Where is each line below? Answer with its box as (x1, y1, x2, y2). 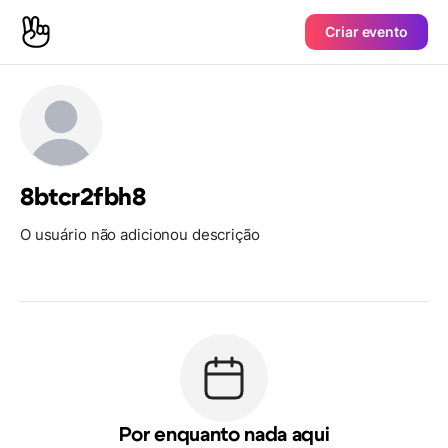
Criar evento (325, 23, 408, 40)
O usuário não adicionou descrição (20, 225, 260, 244)
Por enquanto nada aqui (118, 425, 330, 445)
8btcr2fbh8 (20, 186, 146, 210)
